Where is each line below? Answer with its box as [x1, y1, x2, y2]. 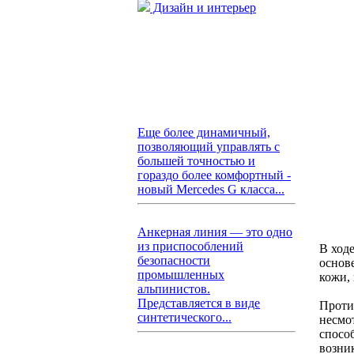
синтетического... [137, 311, 232, 324]
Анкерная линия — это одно [137, 225, 292, 239]
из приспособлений [137, 239, 243, 253]
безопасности [137, 254, 210, 267]
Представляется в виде [137, 296, 260, 310]
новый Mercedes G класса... [137, 183, 284, 196]
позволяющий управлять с [137, 140, 280, 153]
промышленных [137, 268, 224, 281]
